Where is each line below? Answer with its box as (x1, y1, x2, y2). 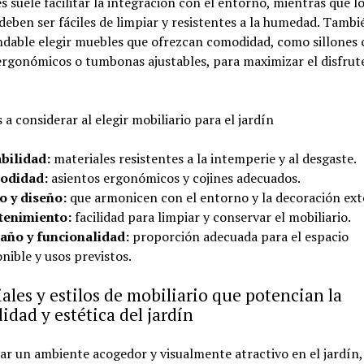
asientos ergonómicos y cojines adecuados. (47, 169, 301, 187)
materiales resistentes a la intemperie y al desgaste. (50, 149, 357, 167)
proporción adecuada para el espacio (128, 227, 349, 245)
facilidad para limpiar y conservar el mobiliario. (71, 208, 351, 226)
